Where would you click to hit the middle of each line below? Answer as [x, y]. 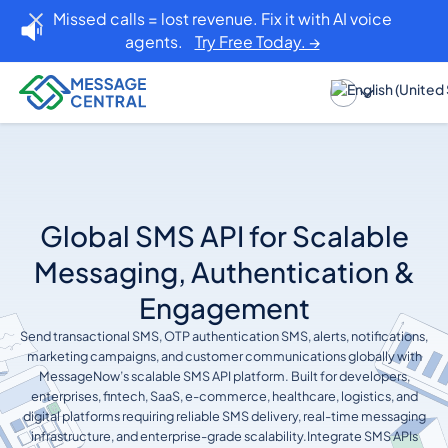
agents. [159, 41]
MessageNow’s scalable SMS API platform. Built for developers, [224, 376]
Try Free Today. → [257, 41]
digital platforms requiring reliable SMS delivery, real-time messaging [224, 416]
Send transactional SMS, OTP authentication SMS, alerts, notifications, [224, 336]
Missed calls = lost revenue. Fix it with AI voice [222, 18]
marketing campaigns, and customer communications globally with [224, 356]
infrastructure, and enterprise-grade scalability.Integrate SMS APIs [224, 436]
